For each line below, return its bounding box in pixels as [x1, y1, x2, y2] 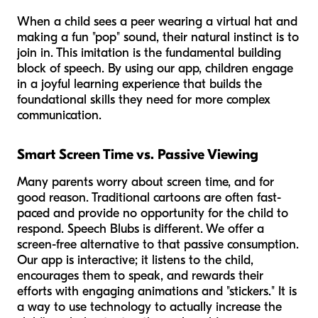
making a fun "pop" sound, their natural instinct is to [17, 29, 299, 45]
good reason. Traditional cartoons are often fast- [17, 190, 281, 205]
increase [216, 299, 261, 314]
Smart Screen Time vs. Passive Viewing [17, 146, 258, 163]
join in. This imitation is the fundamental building [17, 45, 281, 60]
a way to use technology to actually [17, 299, 216, 314]
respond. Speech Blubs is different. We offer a [17, 221, 264, 236]
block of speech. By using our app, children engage [17, 60, 293, 76]
